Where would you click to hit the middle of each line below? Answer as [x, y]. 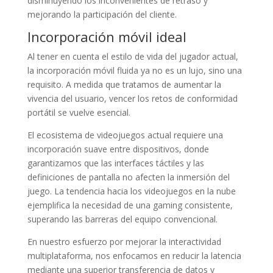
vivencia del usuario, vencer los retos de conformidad [132, 99]
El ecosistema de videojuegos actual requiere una [125, 135]
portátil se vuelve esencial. [79, 113]
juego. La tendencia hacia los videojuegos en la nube [131, 191]
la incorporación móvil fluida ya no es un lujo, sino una [134, 71]
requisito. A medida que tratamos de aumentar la [124, 85]
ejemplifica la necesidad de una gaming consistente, [130, 205]
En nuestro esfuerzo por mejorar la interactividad [124, 242]
